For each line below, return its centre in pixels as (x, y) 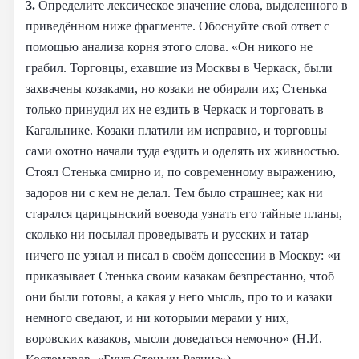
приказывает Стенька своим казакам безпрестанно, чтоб (180, 276)
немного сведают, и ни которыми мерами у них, (157, 317)
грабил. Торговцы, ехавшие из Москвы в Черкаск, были (179, 67)
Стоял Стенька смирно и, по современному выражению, (181, 171)
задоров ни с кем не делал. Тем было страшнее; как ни (174, 192)
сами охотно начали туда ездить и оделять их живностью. (183, 151)
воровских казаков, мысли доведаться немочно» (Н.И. (174, 338)
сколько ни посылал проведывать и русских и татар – (172, 234)
